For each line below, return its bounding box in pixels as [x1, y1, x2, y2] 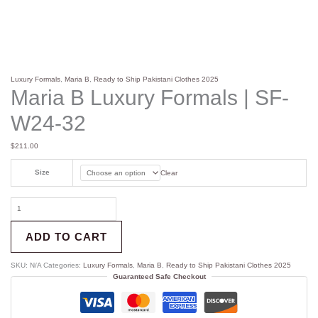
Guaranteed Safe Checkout [112, 272, 206, 280]
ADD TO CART [26, 230, 108, 243]
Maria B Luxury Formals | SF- [11, 85, 290, 109]
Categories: [43, 261, 84, 269]
